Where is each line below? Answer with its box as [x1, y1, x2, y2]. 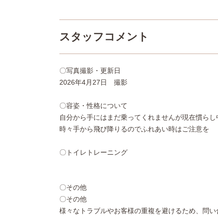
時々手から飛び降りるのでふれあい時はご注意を [59, 125, 209, 133]
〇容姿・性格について [59, 102, 127, 110]
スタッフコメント [59, 30, 149, 43]
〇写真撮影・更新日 [59, 67, 121, 75]
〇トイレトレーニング [59, 148, 127, 157]
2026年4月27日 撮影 [59, 78, 127, 87]
